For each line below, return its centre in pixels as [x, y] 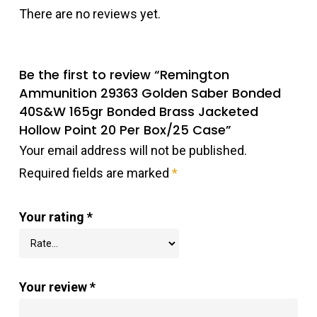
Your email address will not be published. [133, 151]
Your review [54, 287]
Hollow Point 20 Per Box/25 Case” [125, 130]
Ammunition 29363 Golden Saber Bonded [150, 93]
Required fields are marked [95, 173]
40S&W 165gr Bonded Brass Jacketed [138, 112]
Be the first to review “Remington [124, 75]
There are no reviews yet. [90, 14]
